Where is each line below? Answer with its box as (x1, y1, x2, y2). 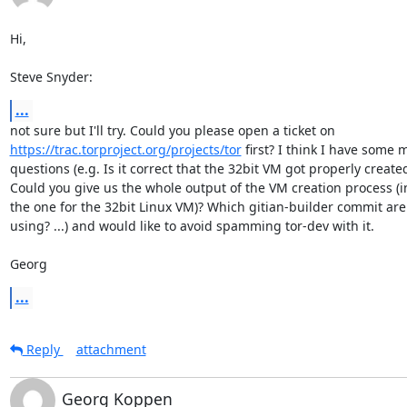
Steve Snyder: (9, 67, 93, 85)
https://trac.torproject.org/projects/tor (9, 140, 242, 158)
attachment (75, 340, 146, 358)
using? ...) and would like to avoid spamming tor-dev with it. (9, 216, 374, 234)
